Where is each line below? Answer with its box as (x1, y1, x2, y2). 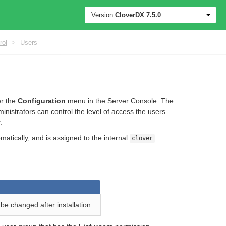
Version (91, 11, 113, 19)
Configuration (18, 97, 66, 105)
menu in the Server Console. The (66, 97, 174, 105)
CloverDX (115, 11, 144, 19)
